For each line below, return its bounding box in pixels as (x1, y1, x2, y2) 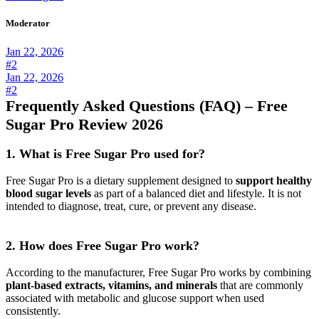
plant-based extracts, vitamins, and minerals (6, 278, 217, 291)
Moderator (6, 18, 50, 29)
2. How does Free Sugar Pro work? (6, 238, 199, 253)
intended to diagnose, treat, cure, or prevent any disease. (6, 199, 256, 212)
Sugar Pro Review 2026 (6, 115, 163, 133)
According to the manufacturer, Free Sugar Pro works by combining (6, 266, 311, 278)
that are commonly (217, 278, 303, 291)
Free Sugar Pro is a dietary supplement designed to (6, 174, 236, 187)
